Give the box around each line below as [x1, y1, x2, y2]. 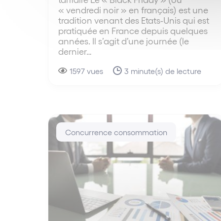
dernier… [58, 45, 92, 56]
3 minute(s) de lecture [124, 66, 201, 75]
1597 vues [70, 66, 103, 75]
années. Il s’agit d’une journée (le [58, 35, 189, 46]
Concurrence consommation [65, 127, 167, 137]
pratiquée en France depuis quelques [58, 25, 208, 36]
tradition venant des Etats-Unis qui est [58, 14, 209, 25]
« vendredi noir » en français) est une [58, 4, 208, 15]
